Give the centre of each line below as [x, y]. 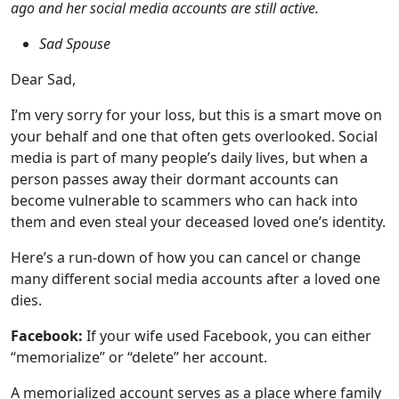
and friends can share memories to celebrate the [175, 313]
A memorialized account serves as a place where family [196, 292]
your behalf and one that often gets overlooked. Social [194, 36]
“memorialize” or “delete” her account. [139, 256]
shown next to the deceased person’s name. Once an [189, 356]
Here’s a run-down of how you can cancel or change [186, 157]
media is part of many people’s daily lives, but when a [189, 57]
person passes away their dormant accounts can [175, 78]
